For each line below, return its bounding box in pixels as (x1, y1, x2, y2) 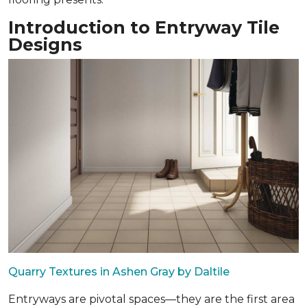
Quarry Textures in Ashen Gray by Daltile (8, 265, 230, 278)
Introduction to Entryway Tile (8, 17, 280, 38)
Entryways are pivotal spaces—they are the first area (8, 292, 295, 306)
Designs (8, 34, 82, 55)
